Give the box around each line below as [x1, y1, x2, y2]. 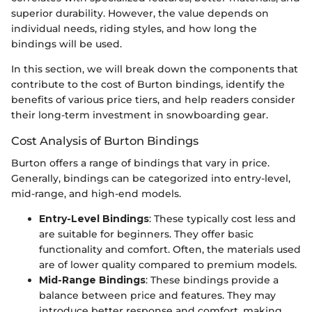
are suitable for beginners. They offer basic [39, 228, 253, 240]
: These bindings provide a [146, 274, 279, 286]
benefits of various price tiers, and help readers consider [11, 93, 295, 106]
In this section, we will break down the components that [11, 62, 298, 75]
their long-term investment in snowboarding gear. [11, 108, 268, 121]
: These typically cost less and [149, 212, 296, 225]
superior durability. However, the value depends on [11, 6, 269, 19]
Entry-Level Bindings [39, 212, 149, 225]
